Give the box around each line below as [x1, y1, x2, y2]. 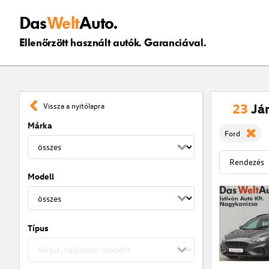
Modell [27, 171, 54, 183]
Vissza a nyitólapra [43, 100, 105, 111]
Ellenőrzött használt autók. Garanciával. [19, 35, 207, 50]
